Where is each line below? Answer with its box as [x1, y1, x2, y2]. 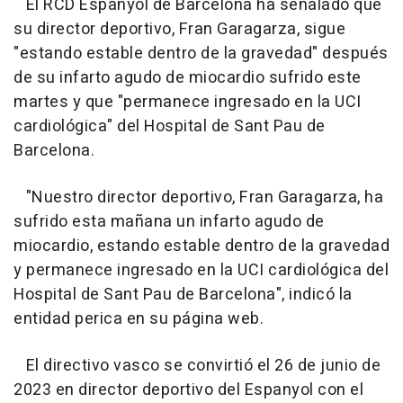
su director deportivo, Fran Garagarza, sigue [13, 16, 345, 41]
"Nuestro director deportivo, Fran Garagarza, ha [13, 184, 383, 210]
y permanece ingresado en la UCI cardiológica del [13, 257, 389, 282]
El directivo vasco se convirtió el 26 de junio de [13, 353, 381, 378]
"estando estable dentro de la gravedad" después [13, 40, 389, 66]
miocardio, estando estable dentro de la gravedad [13, 233, 390, 258]
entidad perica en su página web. [13, 306, 264, 331]
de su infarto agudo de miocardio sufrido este [13, 65, 362, 90]
